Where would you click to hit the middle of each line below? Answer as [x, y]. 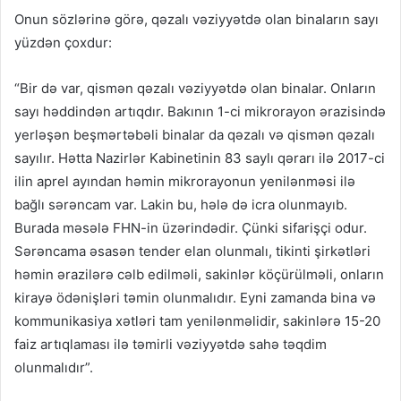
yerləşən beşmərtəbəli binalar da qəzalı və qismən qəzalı [195, 135]
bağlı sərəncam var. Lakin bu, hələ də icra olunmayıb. [181, 205]
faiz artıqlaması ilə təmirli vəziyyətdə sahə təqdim [171, 345]
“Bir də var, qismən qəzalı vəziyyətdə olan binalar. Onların [195, 89]
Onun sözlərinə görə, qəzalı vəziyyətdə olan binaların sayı [196, 20]
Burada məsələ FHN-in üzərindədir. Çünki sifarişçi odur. [191, 228]
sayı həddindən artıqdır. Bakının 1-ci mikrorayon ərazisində [200, 112]
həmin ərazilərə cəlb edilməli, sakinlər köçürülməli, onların [199, 275]
